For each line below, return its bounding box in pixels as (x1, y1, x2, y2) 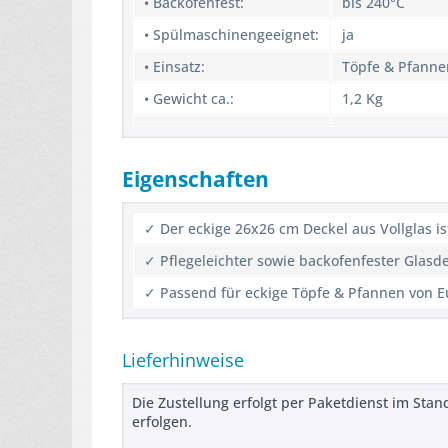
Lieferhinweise (122, 348, 244, 372)
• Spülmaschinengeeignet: (144, 25, 319, 44)
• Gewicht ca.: (144, 89, 234, 108)
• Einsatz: (144, 57, 205, 76)
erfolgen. (132, 412, 192, 431)
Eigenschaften (122, 165, 269, 193)
